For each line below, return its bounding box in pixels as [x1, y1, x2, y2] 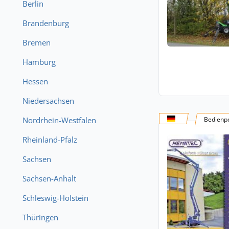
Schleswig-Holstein [22, 193, 88, 203]
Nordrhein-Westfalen [22, 115, 96, 125]
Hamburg [22, 57, 56, 67]
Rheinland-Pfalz [22, 134, 77, 145]
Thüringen [22, 212, 58, 222]
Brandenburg [22, 18, 69, 28]
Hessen [22, 76, 48, 86]
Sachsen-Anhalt [22, 173, 76, 184]
